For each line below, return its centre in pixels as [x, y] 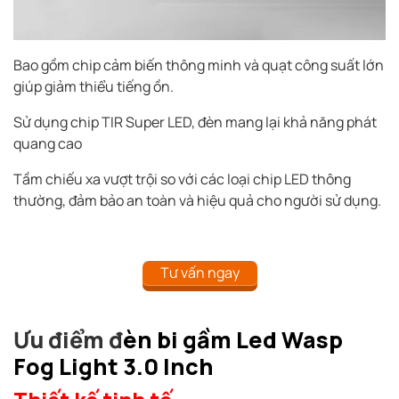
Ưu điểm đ [68, 339]
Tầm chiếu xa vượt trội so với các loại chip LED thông [182, 179]
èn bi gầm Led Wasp [233, 339]
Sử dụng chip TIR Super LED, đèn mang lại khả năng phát [195, 122]
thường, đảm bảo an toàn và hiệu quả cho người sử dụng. [197, 200]
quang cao [48, 143]
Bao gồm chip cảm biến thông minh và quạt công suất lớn [199, 65]
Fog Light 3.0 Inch [114, 366]
